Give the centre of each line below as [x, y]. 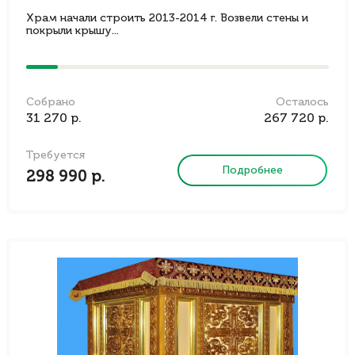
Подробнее [253, 170]
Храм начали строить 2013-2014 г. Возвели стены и [167, 18]
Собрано [51, 102]
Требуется [55, 155]
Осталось [302, 102]
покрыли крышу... [73, 31]
